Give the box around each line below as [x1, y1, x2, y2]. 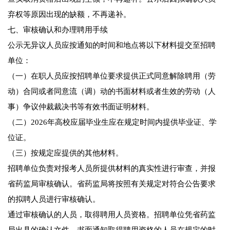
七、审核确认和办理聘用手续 [8, 26, 108, 34]
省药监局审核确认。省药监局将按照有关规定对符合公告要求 [8, 180, 216, 188]
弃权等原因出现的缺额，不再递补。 [8, 10, 131, 19]
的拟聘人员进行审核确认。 [8, 195, 100, 204]
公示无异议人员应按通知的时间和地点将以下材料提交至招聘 [8, 41, 216, 50]
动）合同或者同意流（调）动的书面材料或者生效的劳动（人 [8, 87, 216, 96]
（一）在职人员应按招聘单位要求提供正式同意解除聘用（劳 [8, 72, 216, 81]
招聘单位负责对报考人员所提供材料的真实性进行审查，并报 [8, 164, 216, 173]
